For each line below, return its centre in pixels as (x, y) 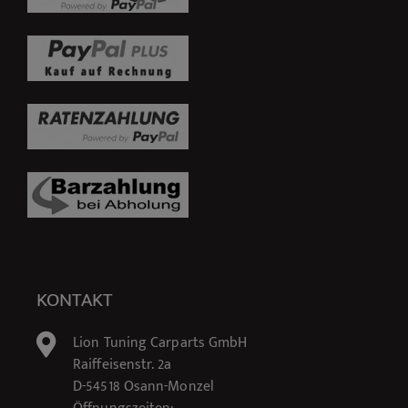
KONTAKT (75, 301)
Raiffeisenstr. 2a (122, 365)
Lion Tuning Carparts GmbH (160, 343)
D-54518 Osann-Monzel (143, 387)
